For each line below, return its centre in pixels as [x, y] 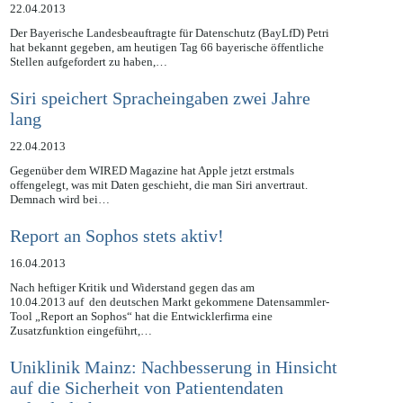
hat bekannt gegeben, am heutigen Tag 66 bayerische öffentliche [166, 67]
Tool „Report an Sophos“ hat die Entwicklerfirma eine [141, 336]
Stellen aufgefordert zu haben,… [88, 82]
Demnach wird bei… [59, 219]
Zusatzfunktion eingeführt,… [81, 351]
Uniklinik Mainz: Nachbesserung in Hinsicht [173, 387]
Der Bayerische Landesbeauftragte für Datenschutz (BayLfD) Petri [169, 53]
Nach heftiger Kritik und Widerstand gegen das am [132, 308]
